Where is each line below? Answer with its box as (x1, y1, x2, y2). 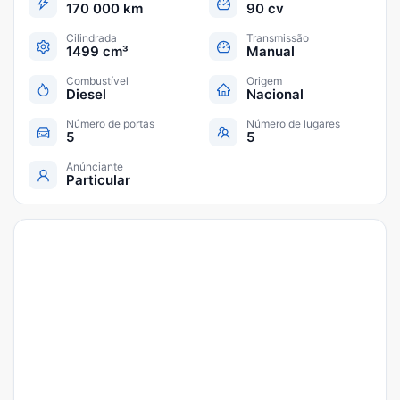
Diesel (66, 86, 106, 103)
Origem (246, 74, 282, 87)
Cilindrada (66, 31, 117, 45)
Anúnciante (66, 160, 123, 173)
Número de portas (66, 117, 154, 130)
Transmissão (246, 31, 309, 45)
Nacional (246, 86, 304, 103)
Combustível (66, 74, 129, 87)
